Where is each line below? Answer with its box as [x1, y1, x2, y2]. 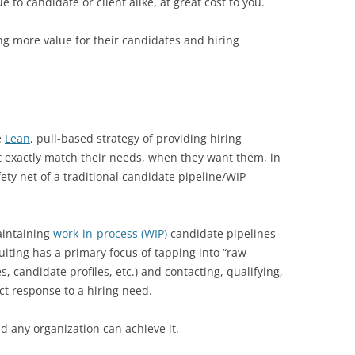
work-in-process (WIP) [53, 226, 167, 241]
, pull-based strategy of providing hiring [30, 131, 242, 146]
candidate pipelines [167, 226, 276, 241]
